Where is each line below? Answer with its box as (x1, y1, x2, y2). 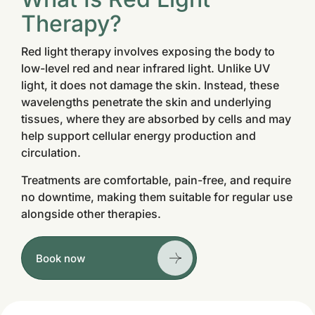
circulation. (21, 146, 81, 160)
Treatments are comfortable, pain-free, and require (21, 173, 291, 187)
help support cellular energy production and (21, 129, 256, 143)
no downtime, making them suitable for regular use (21, 190, 292, 204)
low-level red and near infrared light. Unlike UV (21, 61, 270, 75)
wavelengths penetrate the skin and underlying (21, 95, 271, 109)
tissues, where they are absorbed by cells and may (21, 112, 291, 126)
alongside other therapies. (21, 207, 161, 221)
